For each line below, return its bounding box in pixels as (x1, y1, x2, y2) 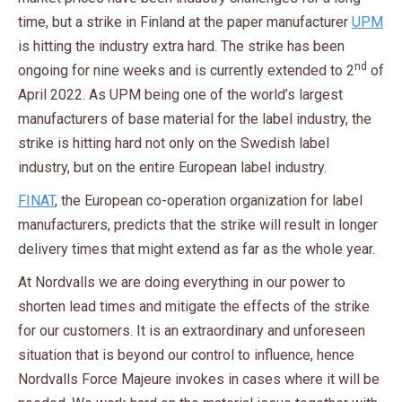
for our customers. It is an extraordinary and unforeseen (18, 322, 365, 340)
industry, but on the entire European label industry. (18, 159, 327, 177)
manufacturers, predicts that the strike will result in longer (18, 216, 378, 234)
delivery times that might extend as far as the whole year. (18, 240, 375, 258)
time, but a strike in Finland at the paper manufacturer (18, 13, 352, 31)
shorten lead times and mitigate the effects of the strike (18, 298, 370, 316)
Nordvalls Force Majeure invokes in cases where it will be (18, 371, 380, 389)
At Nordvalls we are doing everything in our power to (18, 274, 345, 292)
